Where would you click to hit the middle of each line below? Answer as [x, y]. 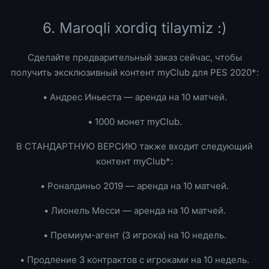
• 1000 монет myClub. [134, 122]
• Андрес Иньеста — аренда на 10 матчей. [134, 97]
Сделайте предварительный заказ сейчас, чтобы [134, 57]
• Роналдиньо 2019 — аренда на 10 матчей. [134, 186]
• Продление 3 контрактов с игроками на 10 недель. [134, 260]
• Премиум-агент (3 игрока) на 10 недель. [134, 235]
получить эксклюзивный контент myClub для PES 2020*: [134, 72]
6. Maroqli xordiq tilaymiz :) [134, 28]
